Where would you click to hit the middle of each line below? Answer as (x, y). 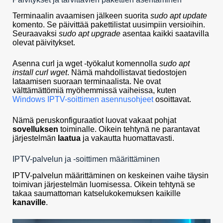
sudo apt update (179, 16)
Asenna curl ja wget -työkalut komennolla (86, 64)
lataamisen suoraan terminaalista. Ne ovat (87, 82)
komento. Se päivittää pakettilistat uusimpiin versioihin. (109, 25)
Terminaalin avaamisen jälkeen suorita (81, 16)
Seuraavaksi (36, 34)
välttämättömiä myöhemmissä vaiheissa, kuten (94, 91)
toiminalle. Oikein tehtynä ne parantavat (129, 129)
